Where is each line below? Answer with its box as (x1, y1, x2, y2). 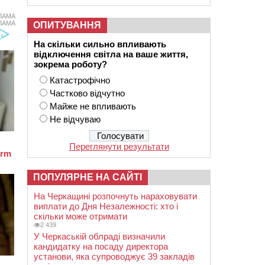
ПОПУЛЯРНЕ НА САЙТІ (33, 172, 142, 182)
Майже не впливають (50, 101, 136, 111)
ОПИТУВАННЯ (33, 20, 101, 30)
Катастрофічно (50, 75, 110, 85)
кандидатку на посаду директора (34, 241, 168, 251)
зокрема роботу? (34, 59, 107, 69)
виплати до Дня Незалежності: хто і (34, 201, 178, 211)
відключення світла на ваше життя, (34, 49, 188, 59)
